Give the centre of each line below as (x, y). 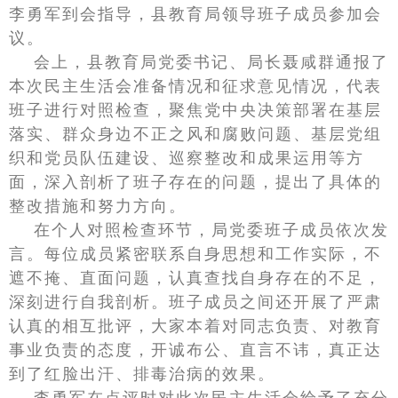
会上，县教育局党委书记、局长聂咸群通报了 (211, 62)
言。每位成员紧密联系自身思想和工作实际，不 (195, 254)
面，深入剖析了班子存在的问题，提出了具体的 (195, 182)
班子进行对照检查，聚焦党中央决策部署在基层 (195, 110)
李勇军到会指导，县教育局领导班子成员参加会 (195, 14)
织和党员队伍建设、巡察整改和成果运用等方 (187, 158)
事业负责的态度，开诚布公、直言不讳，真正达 (195, 350)
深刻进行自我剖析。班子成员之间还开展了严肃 (195, 302)
